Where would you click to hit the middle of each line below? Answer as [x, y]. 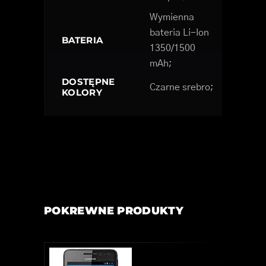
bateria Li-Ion [179, 32]
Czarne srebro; [182, 87]
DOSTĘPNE [88, 81]
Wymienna [172, 17]
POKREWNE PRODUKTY [114, 210]
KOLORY [82, 92]
